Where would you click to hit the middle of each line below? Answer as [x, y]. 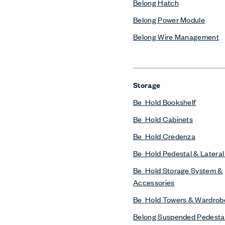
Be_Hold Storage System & [178, 170]
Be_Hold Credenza [164, 136]
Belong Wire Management [176, 36]
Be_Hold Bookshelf [165, 102]
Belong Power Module [169, 19]
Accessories [154, 182]
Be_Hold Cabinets [163, 119]
